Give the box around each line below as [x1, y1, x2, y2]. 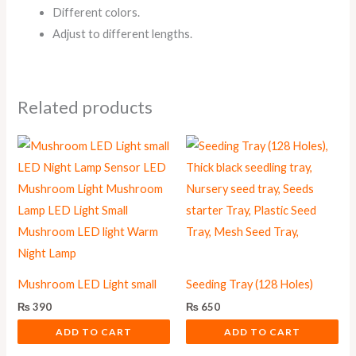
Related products [17, 95, 153, 118]
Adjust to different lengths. [52, 27, 193, 41]
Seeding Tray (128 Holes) [186, 277, 313, 291]
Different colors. [52, 6, 141, 20]
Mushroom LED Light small [17, 277, 157, 291]
